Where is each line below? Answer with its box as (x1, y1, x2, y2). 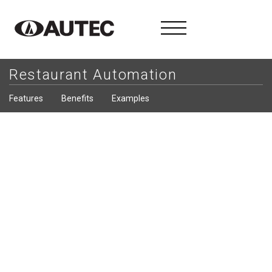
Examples (112, 93, 149, 103)
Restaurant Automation (9, 66, 177, 83)
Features (9, 93, 43, 103)
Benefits (61, 93, 93, 103)
